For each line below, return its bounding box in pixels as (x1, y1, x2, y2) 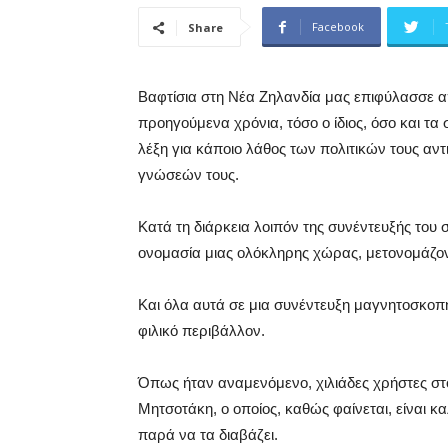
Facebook (312, 19, 364, 34)
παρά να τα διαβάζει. (138, 426, 278, 443)
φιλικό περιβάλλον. (138, 322, 265, 339)
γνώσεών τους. (138, 166, 239, 183)
